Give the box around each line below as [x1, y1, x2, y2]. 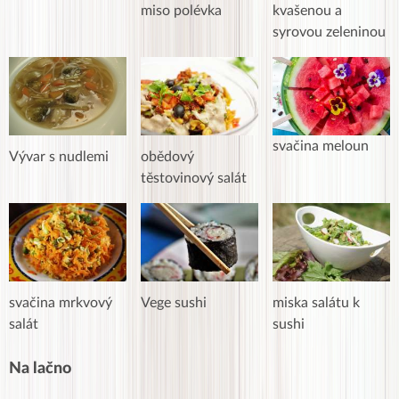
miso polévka [141, 4, 222, 19]
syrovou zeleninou [273, 25, 386, 40]
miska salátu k [273, 296, 360, 311]
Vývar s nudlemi [9, 150, 109, 165]
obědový [141, 150, 194, 165]
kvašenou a [273, 4, 342, 19]
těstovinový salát [141, 171, 247, 186]
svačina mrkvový [9, 296, 112, 311]
